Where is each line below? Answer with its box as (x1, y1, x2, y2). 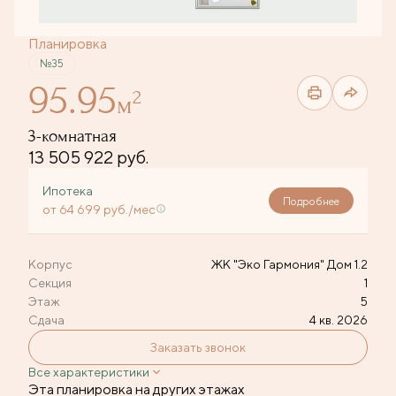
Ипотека (42, 184, 95, 198)
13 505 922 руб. (28, 147, 148, 167)
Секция (28, 276, 72, 290)
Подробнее (283, 194, 339, 208)
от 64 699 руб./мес (42, 202, 156, 217)
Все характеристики (28, 365, 149, 379)
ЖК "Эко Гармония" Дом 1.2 (211, 257, 368, 271)
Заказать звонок (150, 340, 246, 354)
